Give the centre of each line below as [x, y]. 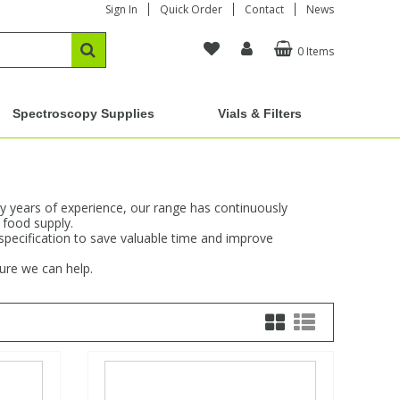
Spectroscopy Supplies [83, 113]
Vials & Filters [260, 113]
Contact [264, 9]
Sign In [121, 9]
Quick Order [191, 9]
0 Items [315, 51]
